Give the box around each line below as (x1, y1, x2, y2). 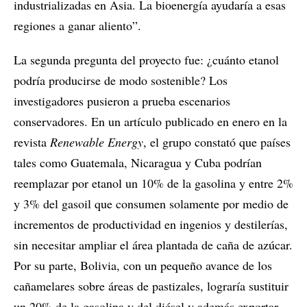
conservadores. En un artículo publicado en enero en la (14, 113, 287, 130)
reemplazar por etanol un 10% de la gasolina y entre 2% (14, 175, 293, 192)
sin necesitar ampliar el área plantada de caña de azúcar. (14, 236, 293, 254)
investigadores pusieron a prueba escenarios (14, 93, 230, 110)
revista (14, 134, 50, 151)
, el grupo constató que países (143, 134, 291, 151)
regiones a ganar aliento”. (14, 17, 141, 34)
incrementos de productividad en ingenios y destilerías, (14, 216, 288, 233)
